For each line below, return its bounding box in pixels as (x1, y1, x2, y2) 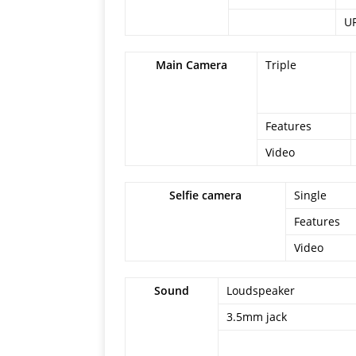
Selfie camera (169, 188, 242, 203)
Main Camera (155, 57, 227, 72)
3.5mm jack (226, 309, 287, 324)
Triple (265, 57, 296, 72)
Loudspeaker (226, 283, 295, 298)
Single (294, 188, 327, 203)
